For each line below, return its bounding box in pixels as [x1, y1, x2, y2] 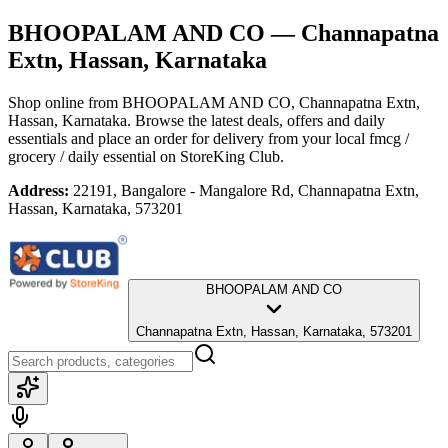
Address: [8, 181, 69, 199]
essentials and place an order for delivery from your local [8, 129, 365, 147]
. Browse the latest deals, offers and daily [127, 111, 385, 129]
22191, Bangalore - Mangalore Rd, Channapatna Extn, [73, 181, 419, 199]
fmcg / [369, 129, 409, 147]
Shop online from [8, 93, 122, 111]
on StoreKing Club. [156, 147, 284, 165]
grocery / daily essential [8, 147, 156, 165]
